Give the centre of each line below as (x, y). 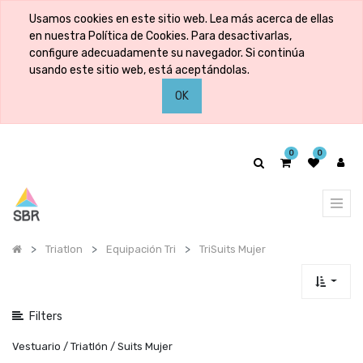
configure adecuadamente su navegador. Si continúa (167, 53)
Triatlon (64, 249)
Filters (45, 316)
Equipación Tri (141, 249)
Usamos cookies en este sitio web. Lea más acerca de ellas (181, 19)
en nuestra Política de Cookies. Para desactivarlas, (160, 36)
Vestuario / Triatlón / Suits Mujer (92, 346)
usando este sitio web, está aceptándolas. (139, 70)
